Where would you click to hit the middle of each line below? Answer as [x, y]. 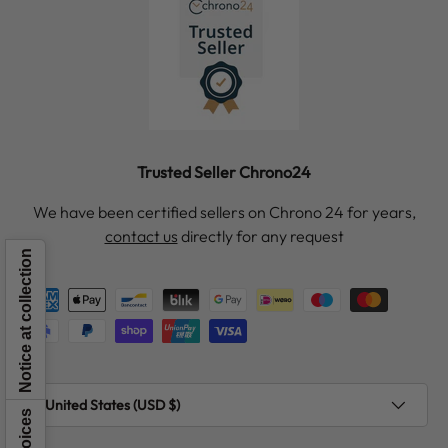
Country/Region [70, 393]
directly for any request [260, 236]
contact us [141, 236]
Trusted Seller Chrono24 [224, 172]
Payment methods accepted [119, 299]
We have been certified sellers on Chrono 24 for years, [224, 212]
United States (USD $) [112, 405]
